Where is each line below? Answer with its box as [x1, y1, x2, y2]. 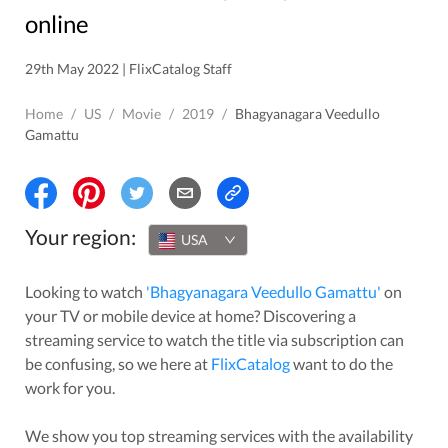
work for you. [25, 377, 115, 397]
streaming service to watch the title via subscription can [25, 329, 404, 349]
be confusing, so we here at [25, 353, 211, 373]
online [25, 8, 89, 38]
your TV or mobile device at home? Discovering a [25, 305, 356, 325]
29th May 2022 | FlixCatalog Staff [25, 59, 232, 77]
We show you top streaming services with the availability [25, 425, 413, 445]
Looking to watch [25, 281, 146, 301]
